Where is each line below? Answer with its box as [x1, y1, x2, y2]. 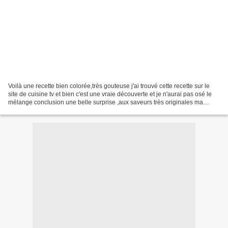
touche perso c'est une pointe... [8, 106, 94, 114]
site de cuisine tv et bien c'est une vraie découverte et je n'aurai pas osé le [8, 90, 212, 98]
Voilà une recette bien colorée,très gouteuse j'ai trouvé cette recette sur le [8, 82, 210, 90]
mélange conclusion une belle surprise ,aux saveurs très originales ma [8, 98, 203, 106]
